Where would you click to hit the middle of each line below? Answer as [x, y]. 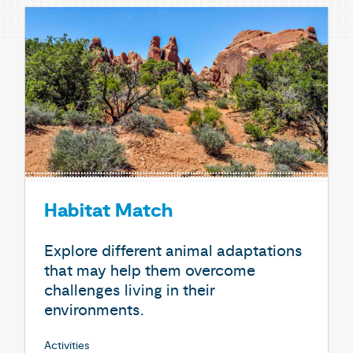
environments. [94, 310]
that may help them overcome [150, 271]
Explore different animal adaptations [173, 251]
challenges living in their [130, 290]
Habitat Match [108, 212]
